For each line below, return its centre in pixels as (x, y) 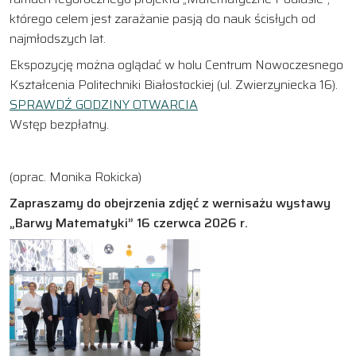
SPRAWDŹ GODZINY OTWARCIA (104, 104)
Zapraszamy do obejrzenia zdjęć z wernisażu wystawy (170, 203)
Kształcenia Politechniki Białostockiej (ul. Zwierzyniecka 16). (174, 84)
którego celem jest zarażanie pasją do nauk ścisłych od (163, 18)
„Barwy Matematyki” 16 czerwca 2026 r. (129, 222)
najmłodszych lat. (58, 38)
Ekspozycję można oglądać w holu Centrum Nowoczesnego (176, 64)
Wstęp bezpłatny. (59, 124)
